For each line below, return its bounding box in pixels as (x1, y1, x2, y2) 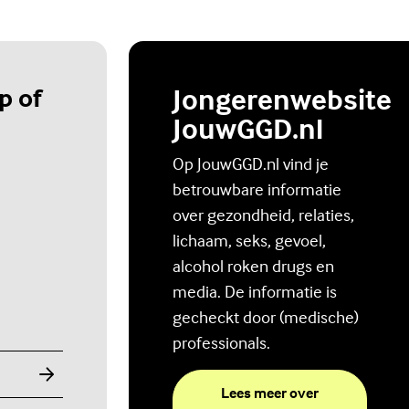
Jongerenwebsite (173, 81, 392, 118)
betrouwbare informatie (173, 178, 341, 201)
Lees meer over (220, 383, 319, 403)
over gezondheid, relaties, (173, 204, 354, 226)
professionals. (173, 331, 270, 354)
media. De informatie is (173, 280, 337, 303)
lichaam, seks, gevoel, (173, 229, 326, 252)
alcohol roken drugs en (173, 255, 334, 278)
